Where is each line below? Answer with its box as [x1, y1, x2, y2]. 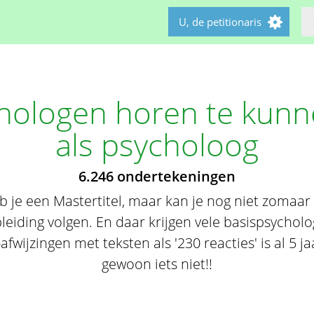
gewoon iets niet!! [102, 254, 212, 273]
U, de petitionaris [179, 15, 261, 29]
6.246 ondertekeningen [78, 167, 235, 186]
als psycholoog [55, 123, 259, 165]
